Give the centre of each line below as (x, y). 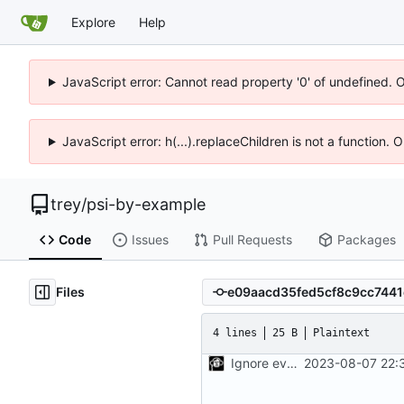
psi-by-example (146, 204)
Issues (150, 240)
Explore (93, 22)
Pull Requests (252, 240)
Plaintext (341, 333)
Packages (366, 240)
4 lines (235, 333)
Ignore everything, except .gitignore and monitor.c (292, 363)
